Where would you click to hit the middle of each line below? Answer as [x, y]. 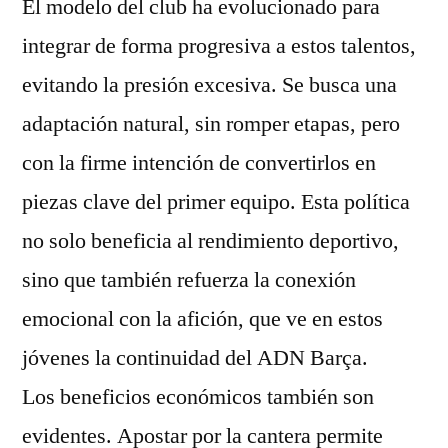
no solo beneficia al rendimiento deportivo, [210, 241]
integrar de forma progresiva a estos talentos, [219, 46]
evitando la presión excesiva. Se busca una [209, 85]
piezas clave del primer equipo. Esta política [216, 202]
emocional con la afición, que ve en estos [202, 319]
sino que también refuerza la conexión [189, 280]
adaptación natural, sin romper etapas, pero [211, 124]
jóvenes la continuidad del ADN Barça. [195, 358]
